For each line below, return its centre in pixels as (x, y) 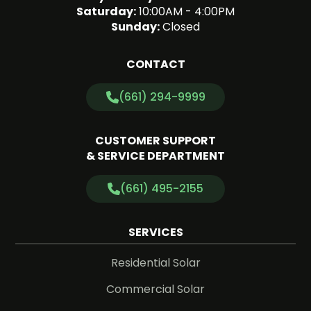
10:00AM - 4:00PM (185, 11)
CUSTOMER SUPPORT (155, 140)
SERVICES (155, 232)
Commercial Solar (155, 289)
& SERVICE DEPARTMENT (155, 155)
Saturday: (106, 11)
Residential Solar (155, 262)
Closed (180, 26)
